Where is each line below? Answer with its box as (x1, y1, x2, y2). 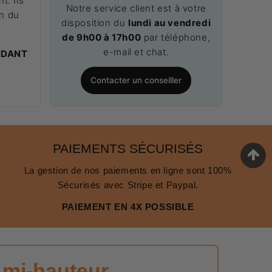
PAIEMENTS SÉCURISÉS (53, 141, 203, 156)
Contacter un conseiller (90, 75, 182, 85)
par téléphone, (141, 31, 211, 43)
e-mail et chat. (103, 46, 169, 58)
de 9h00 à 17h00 (62, 31, 141, 43)
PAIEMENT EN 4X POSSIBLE (61, 202, 194, 212)
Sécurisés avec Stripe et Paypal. (57, 180, 199, 191)
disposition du (61, 16, 129, 29)
